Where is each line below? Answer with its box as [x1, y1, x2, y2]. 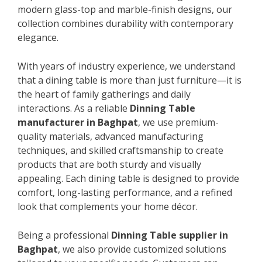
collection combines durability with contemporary [18, 16, 233, 30]
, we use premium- [138, 115, 219, 129]
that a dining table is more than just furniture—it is [18, 73, 242, 87]
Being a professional [18, 228, 111, 242]
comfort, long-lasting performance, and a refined [18, 185, 232, 199]
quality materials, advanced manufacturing [18, 129, 204, 143]
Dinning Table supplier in [111, 228, 228, 242]
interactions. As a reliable [18, 101, 130, 115]
